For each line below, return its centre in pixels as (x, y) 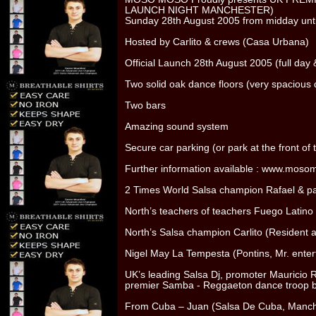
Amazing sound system (177, 127)
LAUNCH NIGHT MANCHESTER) (199, 10)
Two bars (145, 105)
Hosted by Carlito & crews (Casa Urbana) (217, 42)
